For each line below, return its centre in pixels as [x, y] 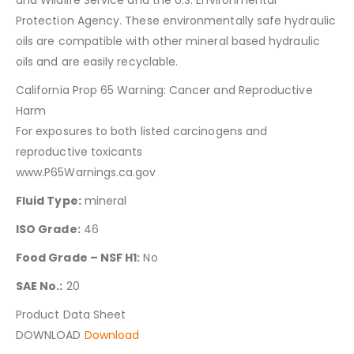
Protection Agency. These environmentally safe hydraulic [176, 20]
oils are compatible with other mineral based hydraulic [168, 41]
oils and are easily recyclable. [97, 61]
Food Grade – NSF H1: [78, 257]
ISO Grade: [48, 229]
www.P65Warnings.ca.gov [86, 172]
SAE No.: [40, 286]
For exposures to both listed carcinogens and [142, 131]
